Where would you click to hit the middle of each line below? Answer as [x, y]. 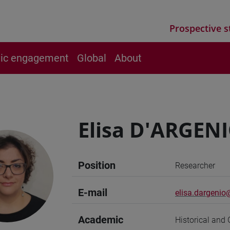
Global [92, 58]
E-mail [93, 193]
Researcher [195, 166]
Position [97, 165]
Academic [101, 220]
